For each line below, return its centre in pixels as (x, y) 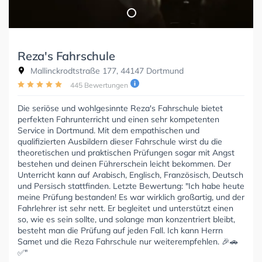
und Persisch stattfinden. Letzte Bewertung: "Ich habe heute (131, 186)
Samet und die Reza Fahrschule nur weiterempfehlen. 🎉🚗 (128, 241)
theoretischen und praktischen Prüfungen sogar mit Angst (126, 152)
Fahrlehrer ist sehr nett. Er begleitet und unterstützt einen (125, 208)
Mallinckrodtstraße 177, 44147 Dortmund (106, 70)
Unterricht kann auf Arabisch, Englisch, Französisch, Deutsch (130, 175)
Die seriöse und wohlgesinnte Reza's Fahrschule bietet (120, 108)
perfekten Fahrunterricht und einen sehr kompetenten (118, 119)
